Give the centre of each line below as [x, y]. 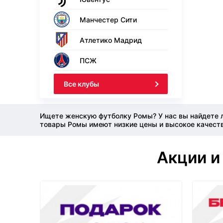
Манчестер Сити [108, 19]
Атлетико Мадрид [111, 40]
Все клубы [81, 84]
